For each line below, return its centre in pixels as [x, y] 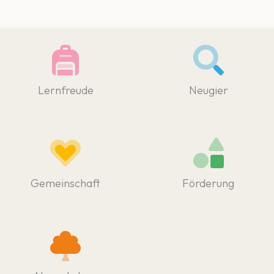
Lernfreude [65, 90]
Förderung [209, 183]
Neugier [208, 90]
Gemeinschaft [66, 183]
